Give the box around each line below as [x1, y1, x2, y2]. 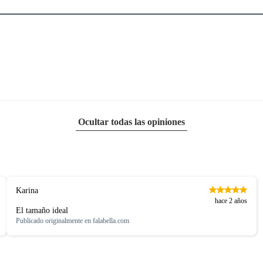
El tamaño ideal [15, 205, 68, 215]
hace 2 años [215, 196, 248, 205]
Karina [15, 186, 38, 195]
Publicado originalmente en [15, 216, 93, 225]
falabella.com [92, 216, 129, 225]
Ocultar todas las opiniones [78, 116, 185, 127]
